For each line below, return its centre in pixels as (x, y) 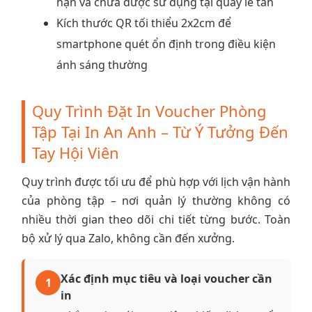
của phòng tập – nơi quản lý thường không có (156, 200)
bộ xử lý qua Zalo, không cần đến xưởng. (128, 238)
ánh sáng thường (102, 64)
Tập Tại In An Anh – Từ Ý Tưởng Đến (160, 131)
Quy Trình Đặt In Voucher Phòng (149, 110)
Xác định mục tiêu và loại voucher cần (166, 278)
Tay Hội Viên (76, 152)
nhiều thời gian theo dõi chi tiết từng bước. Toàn (156, 219)
